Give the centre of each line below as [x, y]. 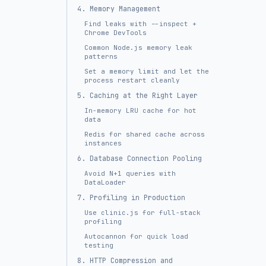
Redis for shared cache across [145, 134]
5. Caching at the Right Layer [137, 96]
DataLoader [105, 182]
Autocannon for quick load [136, 236]
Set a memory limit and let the [147, 71]
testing [99, 245]
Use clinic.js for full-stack [142, 213]
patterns [101, 56]
